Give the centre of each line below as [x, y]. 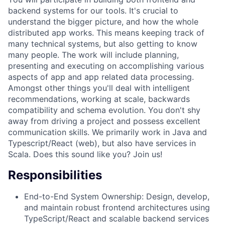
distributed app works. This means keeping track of [106, 32]
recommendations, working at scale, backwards [99, 99]
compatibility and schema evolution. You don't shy [104, 110]
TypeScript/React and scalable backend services [117, 218]
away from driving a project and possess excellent [104, 121]
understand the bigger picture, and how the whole [103, 21]
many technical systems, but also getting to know [103, 43]
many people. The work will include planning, [93, 54]
